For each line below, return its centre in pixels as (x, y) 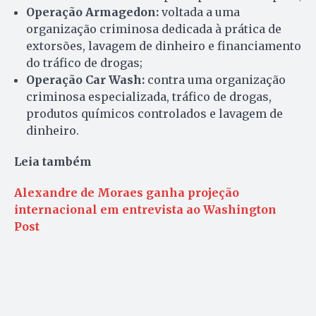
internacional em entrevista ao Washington (145, 209)
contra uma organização (215, 79)
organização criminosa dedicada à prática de (154, 29)
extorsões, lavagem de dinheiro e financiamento (164, 45)
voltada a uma (201, 12)
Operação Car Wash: (85, 79)
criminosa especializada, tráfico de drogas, (149, 96)
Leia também (53, 161)
